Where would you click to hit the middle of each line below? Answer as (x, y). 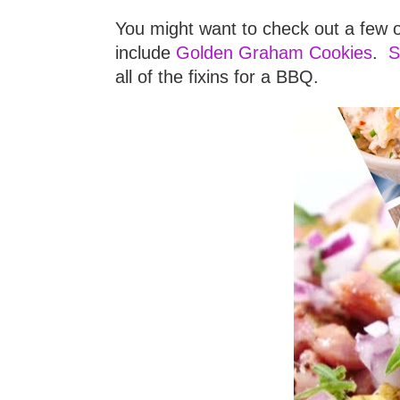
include (146, 52)
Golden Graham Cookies (274, 52)
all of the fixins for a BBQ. (217, 76)
